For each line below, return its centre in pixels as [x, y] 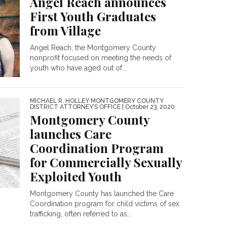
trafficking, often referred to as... [81, 214]
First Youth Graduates [93, 16]
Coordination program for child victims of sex [105, 203]
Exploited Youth [76, 176]
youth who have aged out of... [78, 68]
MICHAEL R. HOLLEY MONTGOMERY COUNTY [97, 101]
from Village [65, 31]
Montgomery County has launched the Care [102, 193]
